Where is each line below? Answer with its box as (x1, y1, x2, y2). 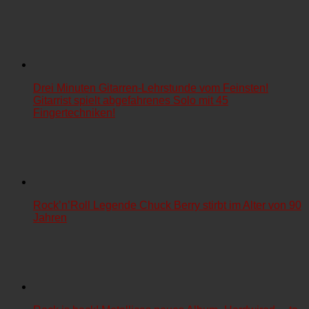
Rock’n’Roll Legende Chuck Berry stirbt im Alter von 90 (33, 199, 301, 211)
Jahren (33, 211, 67, 223)
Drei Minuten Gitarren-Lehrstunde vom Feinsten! (33, 81, 268, 94)
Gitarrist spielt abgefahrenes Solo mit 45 (33, 94, 228, 106)
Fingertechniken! (33, 106, 115, 119)
